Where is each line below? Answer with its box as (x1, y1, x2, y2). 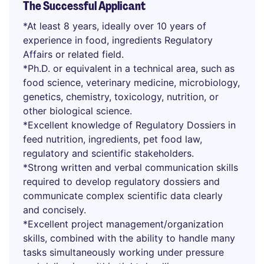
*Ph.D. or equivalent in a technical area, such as (23, 62, 235, 74)
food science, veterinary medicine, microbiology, (23, 77, 240, 88)
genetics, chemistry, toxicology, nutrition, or (23, 91, 219, 103)
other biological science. (23, 105, 132, 117)
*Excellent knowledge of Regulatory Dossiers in (23, 119, 236, 131)
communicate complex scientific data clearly (23, 190, 223, 202)
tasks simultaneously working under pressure (23, 246, 224, 258)
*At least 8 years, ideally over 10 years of (23, 20, 206, 32)
